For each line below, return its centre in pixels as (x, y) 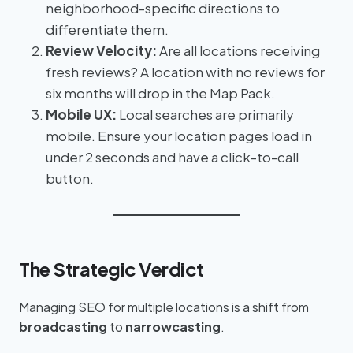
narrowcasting (173, 326)
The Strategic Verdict (111, 269)
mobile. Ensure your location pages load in (179, 135)
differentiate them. (107, 29)
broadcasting (63, 326)
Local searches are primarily (205, 114)
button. (70, 178)
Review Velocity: (101, 50)
